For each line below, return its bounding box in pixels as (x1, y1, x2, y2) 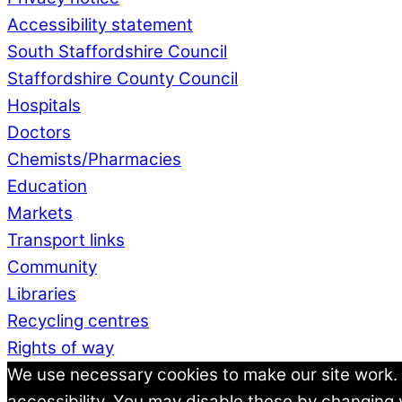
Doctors (7, 122, 71, 144)
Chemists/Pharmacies (7, 149, 181, 170)
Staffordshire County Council (7, 68, 238, 90)
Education (7, 176, 87, 197)
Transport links (7, 230, 125, 251)
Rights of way (7, 337, 114, 359)
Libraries (7, 284, 76, 305)
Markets (7, 203, 73, 224)
